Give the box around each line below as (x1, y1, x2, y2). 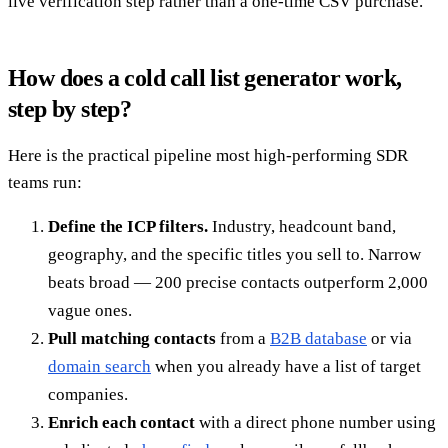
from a (216, 328, 270, 348)
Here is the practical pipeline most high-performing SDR (8, 145, 408, 165)
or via (367, 328, 412, 348)
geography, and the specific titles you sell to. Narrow (48, 244, 421, 264)
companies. (48, 384, 128, 404)
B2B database (270, 328, 367, 348)
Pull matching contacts (48, 328, 216, 348)
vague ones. (48, 300, 132, 320)
